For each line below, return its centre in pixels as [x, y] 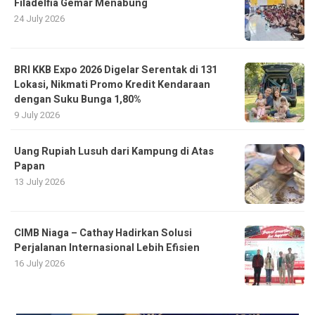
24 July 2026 [39, 19]
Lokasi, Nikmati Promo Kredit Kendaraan [112, 85]
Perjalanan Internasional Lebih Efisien [107, 248]
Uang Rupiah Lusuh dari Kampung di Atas [114, 152]
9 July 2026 [37, 115]
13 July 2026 [39, 182]
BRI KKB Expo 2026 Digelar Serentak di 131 [116, 70]
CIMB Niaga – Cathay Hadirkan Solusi [103, 233]
